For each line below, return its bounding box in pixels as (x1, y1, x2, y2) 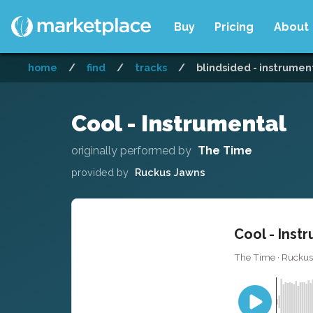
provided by (71, 166, 129, 178)
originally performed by (71, 143, 191, 157)
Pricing (214, 20, 254, 34)
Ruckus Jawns (134, 166, 205, 178)
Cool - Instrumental (71, 110, 286, 136)
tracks (135, 61, 167, 73)
